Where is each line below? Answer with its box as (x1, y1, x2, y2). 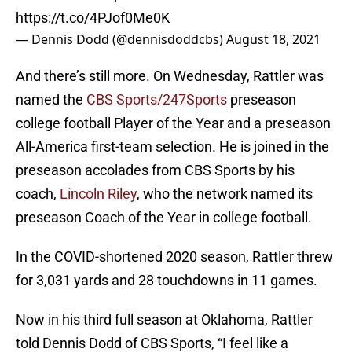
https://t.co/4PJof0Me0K (16, 9, 170, 27)
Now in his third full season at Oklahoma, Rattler (16, 311, 313, 328)
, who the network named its (137, 185, 313, 203)
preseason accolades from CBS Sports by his (16, 162, 295, 179)
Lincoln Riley (60, 185, 137, 203)
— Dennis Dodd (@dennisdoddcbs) (16, 31, 226, 49)
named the (16, 91, 86, 108)
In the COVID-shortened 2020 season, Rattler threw (16, 248, 333, 266)
